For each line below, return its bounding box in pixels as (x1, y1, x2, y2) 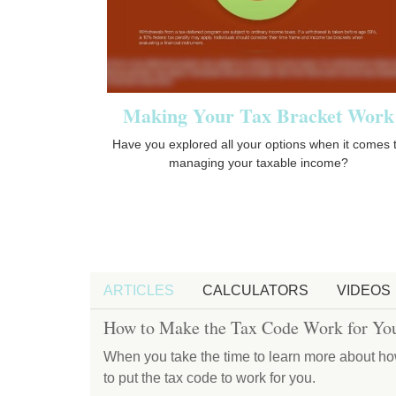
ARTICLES (103, 282, 174, 298)
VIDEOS (337, 282, 391, 298)
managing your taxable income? (168, 155, 348, 170)
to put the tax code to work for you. (103, 369, 316, 385)
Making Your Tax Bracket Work (122, 100, 394, 130)
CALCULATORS (202, 282, 308, 298)
